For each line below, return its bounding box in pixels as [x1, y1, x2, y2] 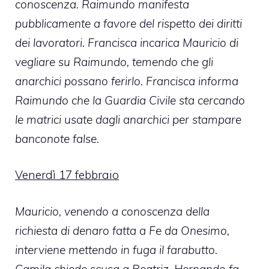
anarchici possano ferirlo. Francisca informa [15, 73, 238, 88]
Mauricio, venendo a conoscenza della [15, 204, 210, 219]
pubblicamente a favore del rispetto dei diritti [15, 16, 242, 31]
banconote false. [15, 131, 99, 146]
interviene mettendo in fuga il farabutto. [15, 242, 217, 257]
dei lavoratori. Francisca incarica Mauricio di [15, 35, 238, 50]
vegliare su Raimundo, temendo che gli [15, 54, 213, 69]
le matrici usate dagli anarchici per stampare [15, 112, 241, 127]
